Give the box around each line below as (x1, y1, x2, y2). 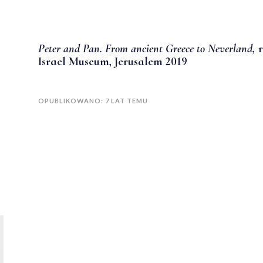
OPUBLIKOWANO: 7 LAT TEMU (38, 97, 148, 104)
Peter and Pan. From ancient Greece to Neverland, (38, 42, 258, 56)
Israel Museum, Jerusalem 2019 (38, 55, 187, 69)
